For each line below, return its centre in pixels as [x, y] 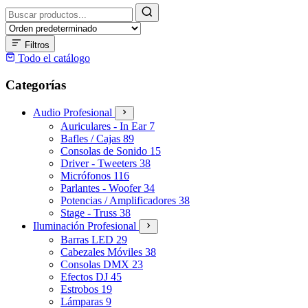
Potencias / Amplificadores [120, 200]
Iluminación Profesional [86, 225]
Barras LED [88, 239]
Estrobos [81, 289]
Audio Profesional [74, 112]
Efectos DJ [86, 276]
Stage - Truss [90, 212]
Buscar [20, 9]
